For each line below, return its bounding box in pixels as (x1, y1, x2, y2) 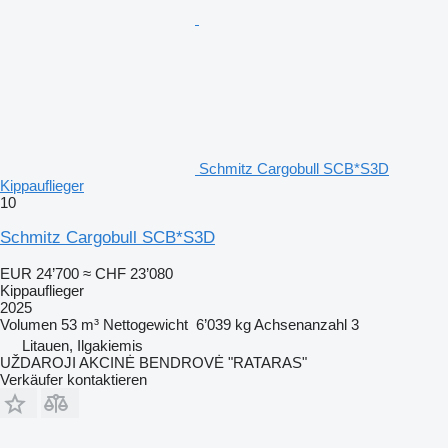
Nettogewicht (103, 315, 188, 333)
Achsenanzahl (254, 315, 347, 333)
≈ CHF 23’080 (83, 264, 173, 282)
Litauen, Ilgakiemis (22, 336, 143, 354)
